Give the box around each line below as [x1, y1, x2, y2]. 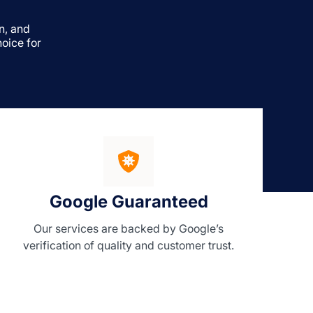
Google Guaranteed [49, 191, 208, 212]
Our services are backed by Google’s [34, 221, 224, 236]
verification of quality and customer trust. [23, 238, 234, 253]
